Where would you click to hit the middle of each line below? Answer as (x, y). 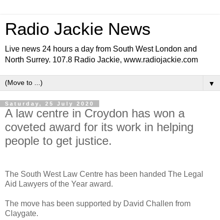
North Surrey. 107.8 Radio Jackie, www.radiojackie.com (101, 60)
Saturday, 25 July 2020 (50, 104)
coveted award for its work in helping (99, 127)
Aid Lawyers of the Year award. (59, 184)
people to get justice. (58, 141)
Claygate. (22, 213)
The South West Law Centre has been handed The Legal (104, 174)
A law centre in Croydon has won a (95, 113)
